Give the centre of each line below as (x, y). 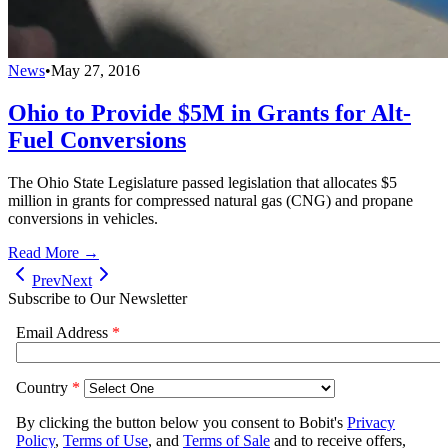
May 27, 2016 (95, 70)
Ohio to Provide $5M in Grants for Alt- (209, 112)
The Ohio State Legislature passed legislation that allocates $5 (202, 182)
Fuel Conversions (97, 139)
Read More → (53, 252)
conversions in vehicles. (83, 218)
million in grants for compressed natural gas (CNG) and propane (210, 200)
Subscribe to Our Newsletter (97, 298)
